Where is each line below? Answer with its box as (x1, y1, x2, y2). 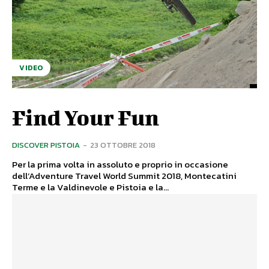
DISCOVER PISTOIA (12, 139, 80, 151)
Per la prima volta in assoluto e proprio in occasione (12, 157, 228, 171)
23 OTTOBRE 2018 (90, 139, 156, 151)
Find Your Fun (12, 104, 159, 130)
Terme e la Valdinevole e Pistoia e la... (12, 180, 169, 194)
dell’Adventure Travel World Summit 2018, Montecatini (12, 168, 237, 183)
